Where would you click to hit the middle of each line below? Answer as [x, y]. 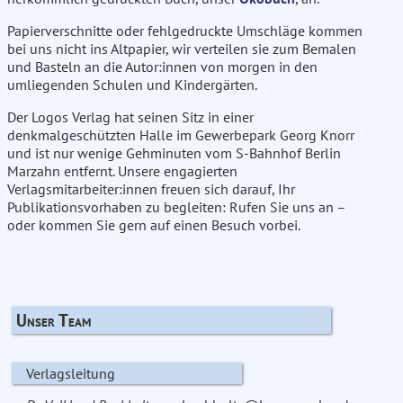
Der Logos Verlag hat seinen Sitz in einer [130, 117]
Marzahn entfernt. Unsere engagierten [122, 171]
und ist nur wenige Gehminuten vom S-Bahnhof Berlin [174, 153]
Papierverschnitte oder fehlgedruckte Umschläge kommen [185, 31]
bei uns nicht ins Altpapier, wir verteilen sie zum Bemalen [182, 49]
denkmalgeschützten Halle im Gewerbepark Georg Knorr [181, 135]
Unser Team [53, 319]
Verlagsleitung [70, 373]
